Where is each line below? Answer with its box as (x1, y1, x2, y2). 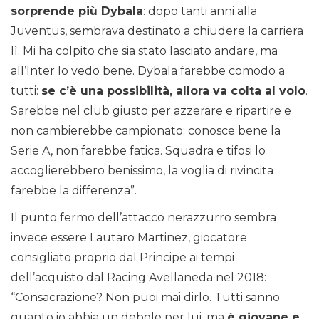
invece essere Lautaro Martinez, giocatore (11, 231, 247, 245)
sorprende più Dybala (11, 4, 143, 19)
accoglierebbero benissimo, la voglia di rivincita (11, 164, 273, 178)
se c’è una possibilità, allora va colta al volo (41, 84, 305, 98)
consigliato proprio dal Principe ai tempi (11, 251, 234, 265)
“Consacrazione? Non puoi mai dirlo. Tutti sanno (11, 291, 280, 305)
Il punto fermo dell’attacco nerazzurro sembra (11, 211, 276, 225)
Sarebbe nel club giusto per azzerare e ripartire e (11, 104, 291, 118)
